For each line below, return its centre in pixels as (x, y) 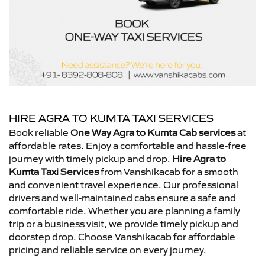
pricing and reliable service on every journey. (108, 250)
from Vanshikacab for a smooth (169, 172)
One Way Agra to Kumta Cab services (153, 132)
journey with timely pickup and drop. (91, 159)
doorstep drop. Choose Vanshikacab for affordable (122, 237)
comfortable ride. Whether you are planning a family (125, 211)
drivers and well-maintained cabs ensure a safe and (122, 198)
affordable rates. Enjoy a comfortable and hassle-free (128, 146)
